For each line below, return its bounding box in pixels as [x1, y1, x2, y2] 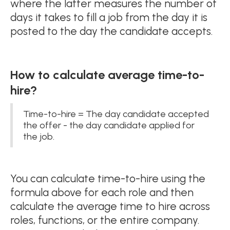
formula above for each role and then [10, 185, 194, 199]
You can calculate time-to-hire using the [10, 171, 205, 185]
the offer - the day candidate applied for [23, 119, 195, 131]
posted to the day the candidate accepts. [10, 24, 213, 37]
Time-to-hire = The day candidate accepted [23, 108, 209, 120]
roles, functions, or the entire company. [10, 213, 199, 226]
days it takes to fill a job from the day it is [10, 10, 207, 24]
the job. [23, 130, 54, 142]
